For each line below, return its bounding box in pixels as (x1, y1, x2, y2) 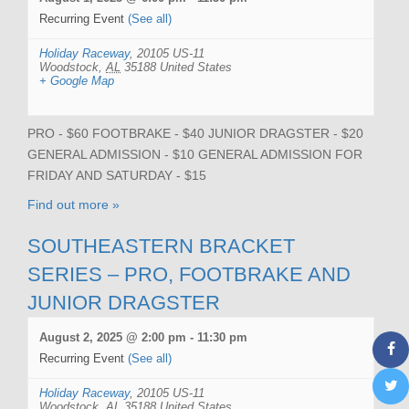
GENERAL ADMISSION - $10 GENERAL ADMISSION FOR (27, 146, 362, 162)
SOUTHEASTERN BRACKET (27, 234, 295, 257)
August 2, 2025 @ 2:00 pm (39, 330, 186, 344)
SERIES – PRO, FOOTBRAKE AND (27, 262, 351, 286)
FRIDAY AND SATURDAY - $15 (27, 167, 206, 183)
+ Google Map (39, 73, 114, 88)
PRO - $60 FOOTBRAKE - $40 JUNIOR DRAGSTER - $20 (27, 125, 363, 141)
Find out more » (27, 196, 120, 212)
